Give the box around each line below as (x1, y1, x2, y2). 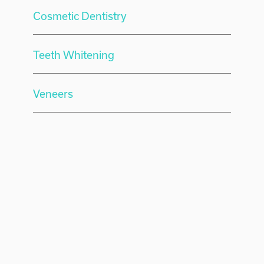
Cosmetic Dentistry (33, 9, 127, 22)
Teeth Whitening (33, 48, 115, 61)
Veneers (33, 87, 74, 100)
